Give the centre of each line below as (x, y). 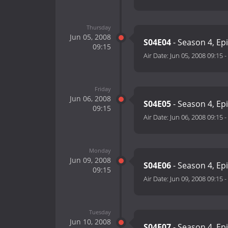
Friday (103, 89)
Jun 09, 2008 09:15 (196, 179)
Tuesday (100, 212)
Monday (100, 150)
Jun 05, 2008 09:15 (196, 56)
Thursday (98, 27)
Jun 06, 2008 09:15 (196, 117)
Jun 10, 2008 (90, 221)
